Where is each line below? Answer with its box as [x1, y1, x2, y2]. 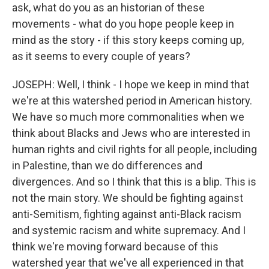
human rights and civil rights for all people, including [12, 143, 257, 156]
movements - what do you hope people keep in [12, 17, 234, 30]
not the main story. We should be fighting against [12, 192, 243, 204]
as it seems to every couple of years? [12, 50, 190, 62]
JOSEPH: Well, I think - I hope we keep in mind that [12, 78, 249, 91]
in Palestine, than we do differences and [12, 159, 202, 172]
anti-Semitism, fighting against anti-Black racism [12, 208, 241, 220]
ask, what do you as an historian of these [12, 1, 205, 14]
